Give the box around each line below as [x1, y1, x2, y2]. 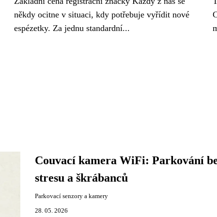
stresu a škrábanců [34, 171, 128, 184]
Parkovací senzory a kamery [34, 193, 108, 200]
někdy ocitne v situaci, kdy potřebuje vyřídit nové [14, 10, 189, 19]
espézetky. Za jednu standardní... [14, 23, 130, 33]
